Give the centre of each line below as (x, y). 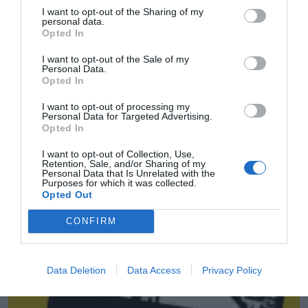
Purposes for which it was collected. (119, 183)
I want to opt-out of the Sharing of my (123, 11)
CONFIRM (91, 221)
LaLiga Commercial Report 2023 (82, 176)
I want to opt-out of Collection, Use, (118, 154)
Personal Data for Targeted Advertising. (127, 116)
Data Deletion (76, 270)
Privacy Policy (232, 270)
